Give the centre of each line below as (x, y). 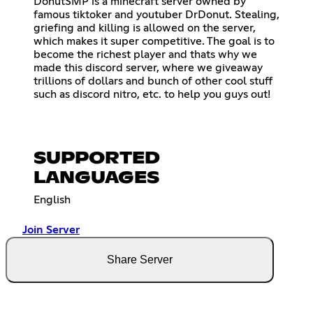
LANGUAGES (96, 178)
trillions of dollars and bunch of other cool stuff (153, 81)
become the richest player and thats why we (145, 54)
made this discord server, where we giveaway (148, 67)
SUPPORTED (97, 158)
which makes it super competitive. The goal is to (154, 41)
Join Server (51, 230)
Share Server (140, 259)
